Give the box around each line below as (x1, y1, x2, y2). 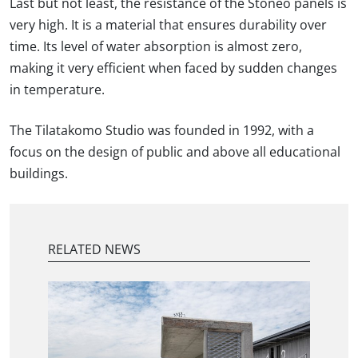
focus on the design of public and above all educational (10, 145, 340, 159)
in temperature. (10, 83, 105, 97)
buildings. (10, 167, 68, 181)
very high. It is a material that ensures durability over (10, 18, 327, 32)
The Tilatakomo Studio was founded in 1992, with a (10, 124, 314, 137)
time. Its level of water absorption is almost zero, (10, 40, 302, 54)
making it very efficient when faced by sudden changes (10, 62, 337, 75)
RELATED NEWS (48, 243, 141, 257)
